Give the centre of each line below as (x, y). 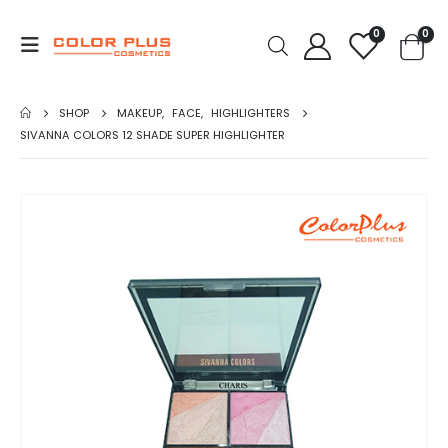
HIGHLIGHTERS (251, 113)
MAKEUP (140, 113)
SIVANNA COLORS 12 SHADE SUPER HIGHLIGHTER (152, 135)
